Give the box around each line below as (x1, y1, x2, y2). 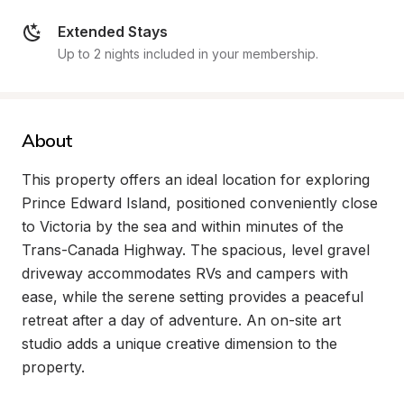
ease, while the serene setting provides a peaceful (22, 288, 363, 306)
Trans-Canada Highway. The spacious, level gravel (22, 241, 370, 259)
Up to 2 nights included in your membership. (58, 46, 318, 61)
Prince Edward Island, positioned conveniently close (22, 194, 378, 212)
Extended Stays (58, 23, 168, 41)
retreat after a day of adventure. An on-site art (22, 311, 341, 329)
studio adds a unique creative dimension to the (22, 335, 337, 353)
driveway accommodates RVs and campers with (22, 264, 348, 282)
